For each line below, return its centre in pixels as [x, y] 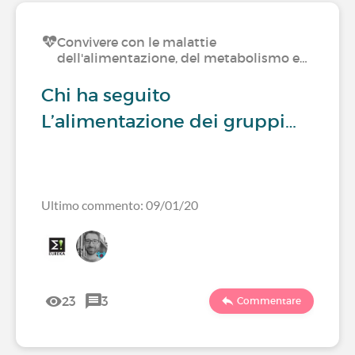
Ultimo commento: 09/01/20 [120, 205]
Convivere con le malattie [137, 42]
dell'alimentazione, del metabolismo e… [182, 58]
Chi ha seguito [106, 95]
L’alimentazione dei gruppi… [169, 121]
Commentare [269, 301]
